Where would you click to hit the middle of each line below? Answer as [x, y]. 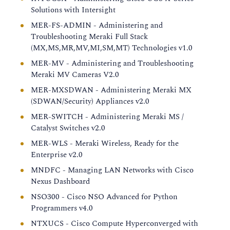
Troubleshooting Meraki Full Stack [89, 37]
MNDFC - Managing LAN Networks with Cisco [112, 170]
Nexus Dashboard [60, 181]
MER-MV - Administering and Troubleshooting [112, 63]
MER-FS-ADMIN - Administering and [97, 25]
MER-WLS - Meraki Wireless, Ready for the [105, 143]
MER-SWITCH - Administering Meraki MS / [107, 117]
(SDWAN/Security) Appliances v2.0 [90, 101]
